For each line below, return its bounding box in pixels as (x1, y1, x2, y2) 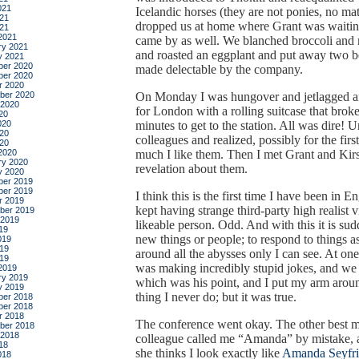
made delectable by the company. (135, 63, 303, 76)
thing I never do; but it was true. (135, 290, 296, 304)
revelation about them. (135, 162, 248, 175)
